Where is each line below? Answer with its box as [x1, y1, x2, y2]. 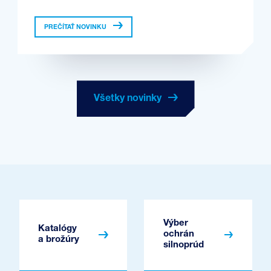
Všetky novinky [93, 94, 164, 104]
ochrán [163, 230, 194, 240]
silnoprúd [163, 241, 204, 250]
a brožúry [38, 235, 79, 245]
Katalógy [38, 224, 77, 234]
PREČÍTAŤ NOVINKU [44, 24, 106, 31]
